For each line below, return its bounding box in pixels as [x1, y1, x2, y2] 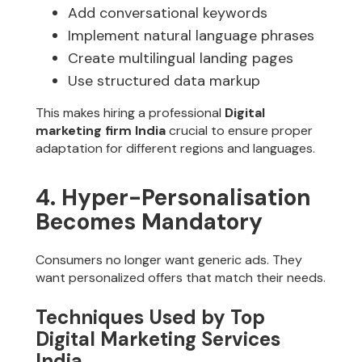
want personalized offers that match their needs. [36, 268, 326, 286]
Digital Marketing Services [36, 326, 281, 352]
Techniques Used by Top [36, 305, 266, 330]
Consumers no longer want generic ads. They [36, 250, 303, 268]
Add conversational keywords [68, 3, 268, 23]
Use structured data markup [68, 71, 261, 91]
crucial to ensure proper [166, 122, 314, 140]
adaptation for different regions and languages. [36, 140, 316, 158]
